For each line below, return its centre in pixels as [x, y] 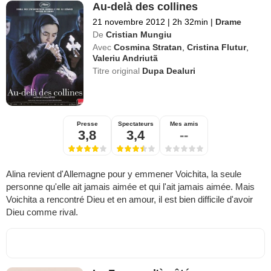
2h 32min [191, 22]
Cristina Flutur [217, 47]
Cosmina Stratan [148, 47]
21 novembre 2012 [129, 22]
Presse [87, 124]
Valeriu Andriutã [126, 58]
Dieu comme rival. [42, 212]
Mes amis [184, 124]
